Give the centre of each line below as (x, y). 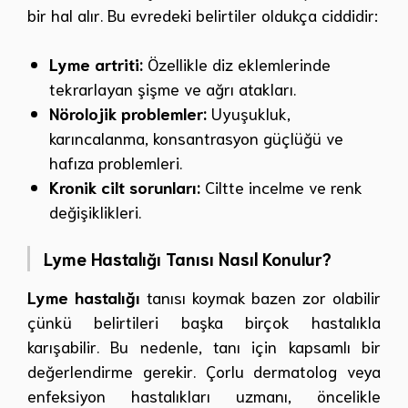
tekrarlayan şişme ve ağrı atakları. (173, 89)
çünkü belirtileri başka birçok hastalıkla (204, 322)
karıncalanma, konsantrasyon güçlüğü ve (196, 138)
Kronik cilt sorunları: (125, 187)
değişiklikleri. (95, 212)
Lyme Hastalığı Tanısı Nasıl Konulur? (188, 259)
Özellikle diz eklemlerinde (237, 64)
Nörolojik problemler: (128, 113)
